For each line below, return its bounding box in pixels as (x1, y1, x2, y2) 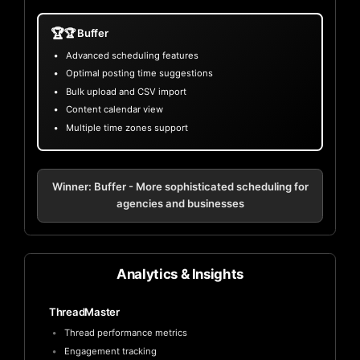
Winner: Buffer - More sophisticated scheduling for (51, 180, 309, 194)
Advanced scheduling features (65, 49, 198, 61)
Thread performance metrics (63, 327, 187, 339)
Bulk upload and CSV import (65, 85, 186, 97)
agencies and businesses (116, 197, 244, 211)
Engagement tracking (63, 345, 157, 357)
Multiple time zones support (65, 121, 188, 133)
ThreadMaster (49, 305, 120, 318)
